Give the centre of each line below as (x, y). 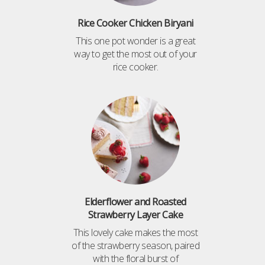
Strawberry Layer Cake (135, 214)
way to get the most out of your (135, 54)
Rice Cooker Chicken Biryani (135, 23)
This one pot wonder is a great (135, 41)
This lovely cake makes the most (135, 232)
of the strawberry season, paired (135, 245)
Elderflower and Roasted (135, 201)
